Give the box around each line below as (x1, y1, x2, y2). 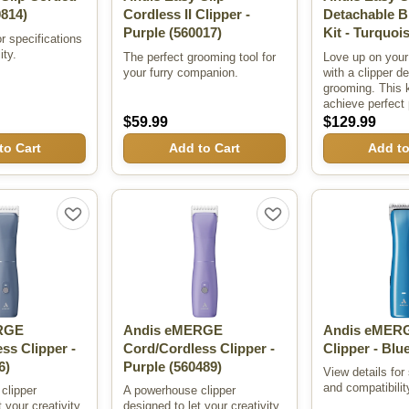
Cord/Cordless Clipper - (123, 341, 276, 357)
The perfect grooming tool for (123, 49, 277, 64)
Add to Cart (168, 141, 240, 156)
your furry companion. (123, 65, 239, 79)
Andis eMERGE (123, 323, 224, 339)
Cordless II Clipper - (123, 7, 251, 23)
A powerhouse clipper (123, 383, 236, 398)
